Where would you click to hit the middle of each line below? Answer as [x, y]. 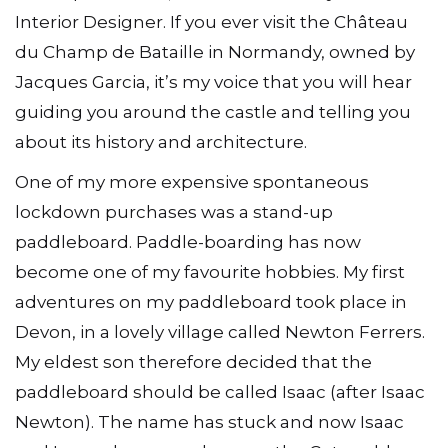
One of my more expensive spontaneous [192, 181]
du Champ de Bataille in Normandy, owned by [215, 52]
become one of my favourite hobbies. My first [210, 271]
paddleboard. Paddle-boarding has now [188, 241]
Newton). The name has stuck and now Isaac [209, 421]
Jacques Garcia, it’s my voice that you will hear [213, 82]
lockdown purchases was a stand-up [174, 211]
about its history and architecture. [161, 142]
